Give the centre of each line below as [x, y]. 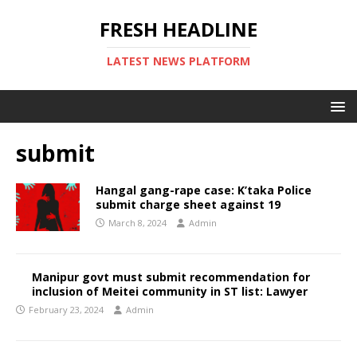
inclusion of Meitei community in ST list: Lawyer [170, 291]
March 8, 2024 [137, 223]
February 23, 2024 [66, 310]
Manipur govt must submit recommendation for [171, 277]
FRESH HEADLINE [178, 29]
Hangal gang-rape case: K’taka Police [204, 190]
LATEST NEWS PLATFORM [178, 61]
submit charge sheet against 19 [188, 204]
